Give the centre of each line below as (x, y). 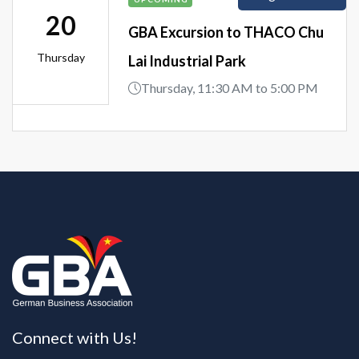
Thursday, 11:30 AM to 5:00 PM (230, 87)
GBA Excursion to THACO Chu (226, 32)
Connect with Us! (75, 337)
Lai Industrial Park (187, 61)
